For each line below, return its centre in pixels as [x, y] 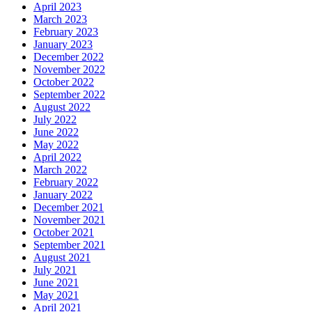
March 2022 [60, 170]
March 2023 [60, 19]
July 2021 [55, 270]
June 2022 [56, 132]
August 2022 [62, 107]
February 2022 [66, 182]
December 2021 [69, 208]
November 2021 [69, 220]
